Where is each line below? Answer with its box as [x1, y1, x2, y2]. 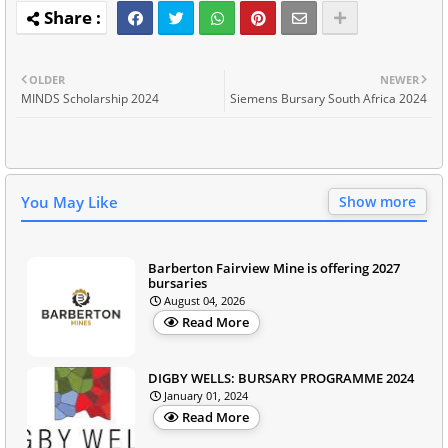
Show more [339, 192, 416, 212]
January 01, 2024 [164, 388, 248, 404]
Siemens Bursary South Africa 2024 [230, 90, 427, 108]
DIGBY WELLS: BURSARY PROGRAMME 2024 [148, 369, 414, 388]
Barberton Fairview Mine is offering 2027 [148, 259, 400, 278]
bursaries [148, 274, 207, 293]
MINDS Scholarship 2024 [21, 90, 159, 108]
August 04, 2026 [164, 293, 245, 309]
